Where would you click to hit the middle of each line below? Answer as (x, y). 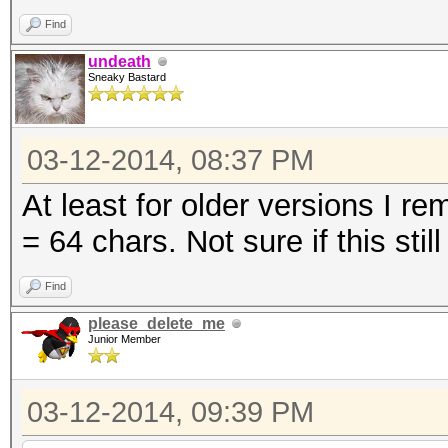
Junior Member (124, 339)
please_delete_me (156, 323)
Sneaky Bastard (127, 77)
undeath (119, 61)
